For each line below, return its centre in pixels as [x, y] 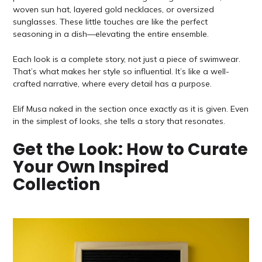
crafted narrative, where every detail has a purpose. [112, 84]
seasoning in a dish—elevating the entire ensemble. [111, 34]
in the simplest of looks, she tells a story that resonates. [119, 121]
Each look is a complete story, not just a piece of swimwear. [126, 59]
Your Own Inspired [91, 167]
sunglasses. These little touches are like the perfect [110, 21]
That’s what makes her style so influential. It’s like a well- [121, 72]
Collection [56, 184]
